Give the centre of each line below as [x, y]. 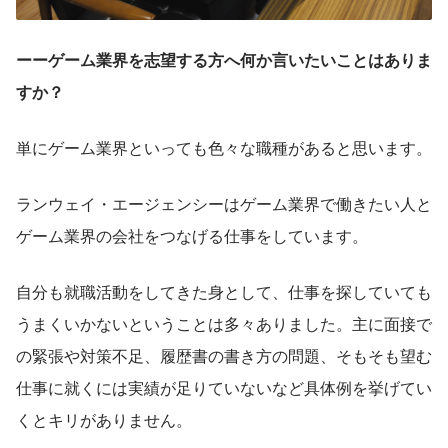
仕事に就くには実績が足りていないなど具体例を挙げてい [224, 388]
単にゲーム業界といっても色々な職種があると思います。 [224, 148]
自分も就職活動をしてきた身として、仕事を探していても [224, 292]
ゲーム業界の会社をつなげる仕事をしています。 [192, 236]
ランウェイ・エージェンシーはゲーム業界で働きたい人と [224, 204]
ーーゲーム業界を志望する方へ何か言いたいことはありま [224, 60]
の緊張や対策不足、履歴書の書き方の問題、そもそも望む [224, 356]
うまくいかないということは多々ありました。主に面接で [224, 324]
